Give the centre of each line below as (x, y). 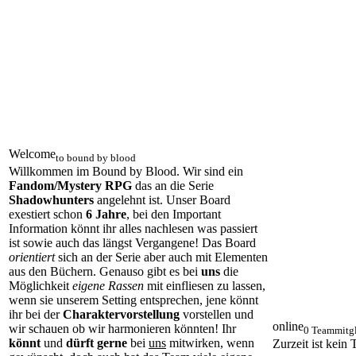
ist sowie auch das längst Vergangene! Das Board (132, 243)
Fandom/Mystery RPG (70, 186)
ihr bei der (36, 315)
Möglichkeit (41, 286)
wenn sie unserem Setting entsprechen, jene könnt (133, 300)
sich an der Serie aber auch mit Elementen (161, 257)
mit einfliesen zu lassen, (205, 286)
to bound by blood (96, 158)
